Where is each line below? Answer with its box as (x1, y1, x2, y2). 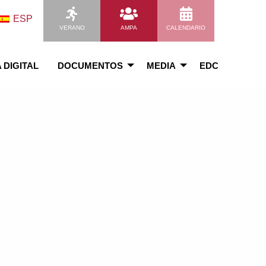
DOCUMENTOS (58, 60, 123, 71)
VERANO (59, 24, 85, 31)
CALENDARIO (166, 24, 205, 31)
